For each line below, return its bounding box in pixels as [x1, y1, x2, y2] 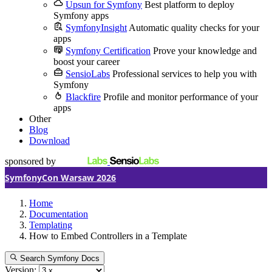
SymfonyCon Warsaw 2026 [5, 172, 116, 183]
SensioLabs [66, 69, 110, 79]
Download [29, 135, 70, 146]
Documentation [29, 209, 88, 219]
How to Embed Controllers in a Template [29, 231, 187, 241]
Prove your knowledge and [153, 46, 257, 56]
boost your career [53, 56, 120, 67]
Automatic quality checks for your [129, 22, 259, 33]
